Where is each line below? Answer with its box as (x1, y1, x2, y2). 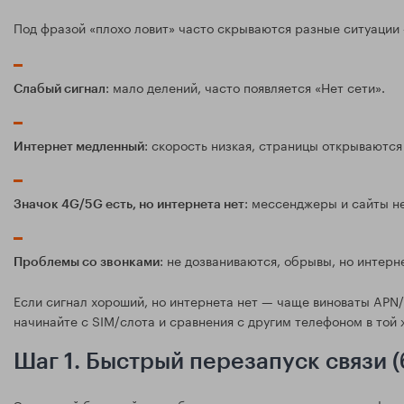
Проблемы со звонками (14, 256, 160, 270)
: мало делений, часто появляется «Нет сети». (106, 77, 385, 97)
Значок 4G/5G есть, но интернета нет (14, 198, 244, 212)
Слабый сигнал (14, 83, 106, 96)
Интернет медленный (14, 141, 144, 154)
